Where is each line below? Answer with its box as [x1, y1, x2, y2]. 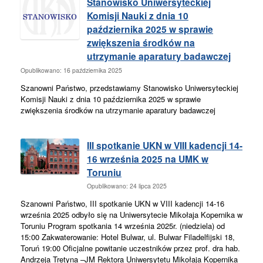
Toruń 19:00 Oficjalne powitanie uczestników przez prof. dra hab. [21, 242, 240, 254]
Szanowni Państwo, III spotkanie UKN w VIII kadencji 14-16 [21, 198, 224, 210]
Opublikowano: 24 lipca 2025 [87, 181, 167, 191]
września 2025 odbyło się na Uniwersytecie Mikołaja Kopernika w [21, 209, 242, 221]
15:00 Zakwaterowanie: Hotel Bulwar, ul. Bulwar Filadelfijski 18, [21, 231, 235, 243]
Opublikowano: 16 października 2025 [21, 65, 122, 75]
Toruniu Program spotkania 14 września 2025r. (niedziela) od [21, 220, 225, 232]
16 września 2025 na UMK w [87, 151, 208, 166]
